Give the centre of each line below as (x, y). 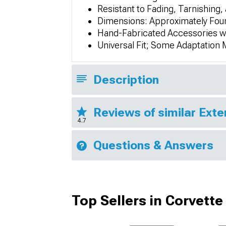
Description (126, 80)
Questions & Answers (153, 145)
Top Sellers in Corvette (147, 201)
